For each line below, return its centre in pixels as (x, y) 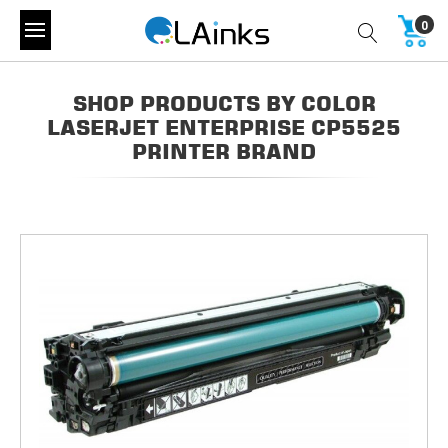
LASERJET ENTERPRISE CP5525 (224, 127)
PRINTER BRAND (224, 151)
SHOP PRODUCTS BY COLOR (224, 103)
